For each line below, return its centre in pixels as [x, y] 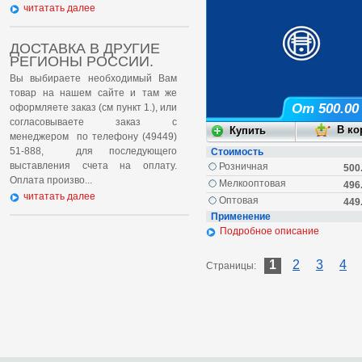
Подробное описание [269, 232]
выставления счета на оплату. [93, 166]
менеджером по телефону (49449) [93, 137]
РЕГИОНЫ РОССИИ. [82, 61]
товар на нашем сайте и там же [93, 93]
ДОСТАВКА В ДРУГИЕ [85, 48]
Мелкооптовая [253, 184]
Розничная [244, 167]
